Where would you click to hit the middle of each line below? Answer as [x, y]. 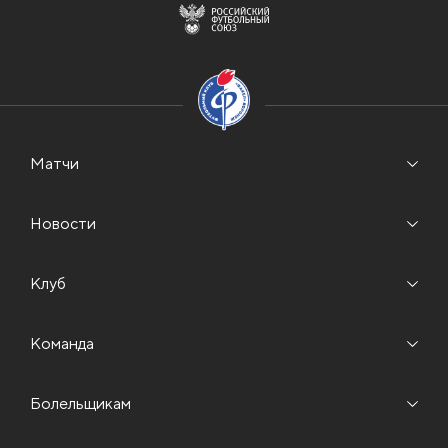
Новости [63, 223]
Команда [62, 343]
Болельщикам [80, 403]
